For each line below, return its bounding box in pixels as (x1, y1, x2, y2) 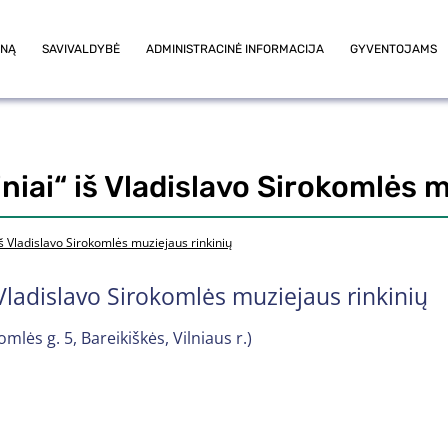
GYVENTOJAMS (350, 41, 437, 56)
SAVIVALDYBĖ (42, 41, 120, 56)
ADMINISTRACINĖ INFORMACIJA (146, 41, 324, 56)
